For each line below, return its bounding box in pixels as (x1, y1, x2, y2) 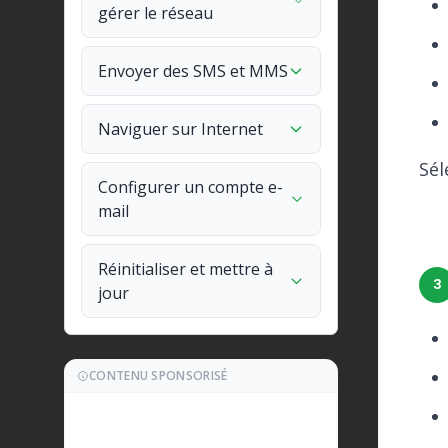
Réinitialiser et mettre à (98, 258, 273, 280)
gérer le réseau (98, 2, 213, 24)
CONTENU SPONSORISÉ (89, 367, 228, 384)
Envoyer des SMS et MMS (98, 60, 288, 82)
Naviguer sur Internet (98, 118, 263, 140)
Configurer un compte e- (98, 176, 283, 198)
